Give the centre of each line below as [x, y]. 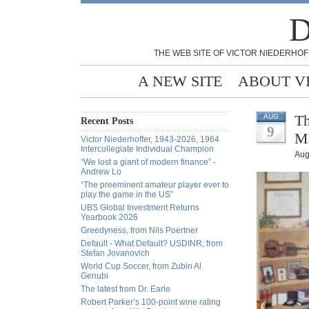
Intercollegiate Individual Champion [147, 149]
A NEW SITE [180, 81]
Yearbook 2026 [109, 217]
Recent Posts [107, 121]
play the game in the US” [127, 195]
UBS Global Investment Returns [140, 208]
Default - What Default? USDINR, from [152, 243]
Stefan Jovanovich [115, 253]
